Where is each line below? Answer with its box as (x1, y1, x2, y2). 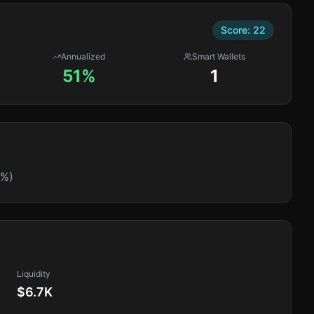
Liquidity (17, 268, 50, 279)
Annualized (61, 51, 106, 62)
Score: (221, 24, 253, 36)
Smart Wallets (192, 51, 246, 62)
